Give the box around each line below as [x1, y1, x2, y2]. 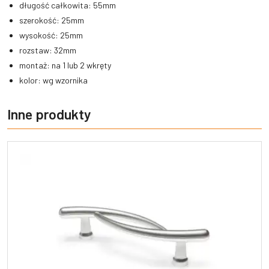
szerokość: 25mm [19, 15, 84, 26]
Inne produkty [7, 106, 91, 123]
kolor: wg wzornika [19, 75, 88, 86]
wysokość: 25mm [19, 30, 85, 41]
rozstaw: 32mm [19, 45, 78, 56]
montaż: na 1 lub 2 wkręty [19, 60, 111, 71]
